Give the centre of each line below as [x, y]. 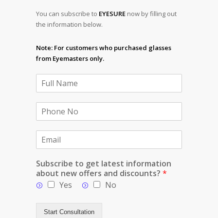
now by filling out [151, 13]
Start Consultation [69, 212]
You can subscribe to [67, 13]
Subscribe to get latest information [104, 163]
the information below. [69, 24]
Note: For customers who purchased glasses [104, 47]
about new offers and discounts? [99, 173]
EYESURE [112, 13]
